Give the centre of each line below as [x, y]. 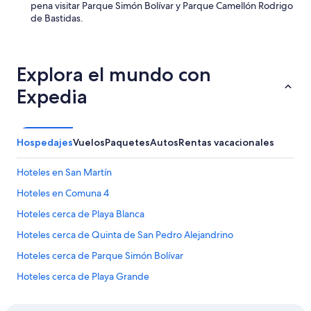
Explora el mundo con [114, 74]
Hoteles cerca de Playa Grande [83, 276]
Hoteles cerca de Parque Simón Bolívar [100, 255]
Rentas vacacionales [226, 142]
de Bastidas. [57, 18]
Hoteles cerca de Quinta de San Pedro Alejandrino [125, 235]
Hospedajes [45, 142]
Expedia [52, 96]
